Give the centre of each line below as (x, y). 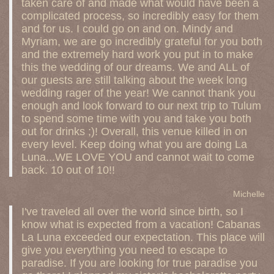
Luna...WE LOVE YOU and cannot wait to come (138, 157)
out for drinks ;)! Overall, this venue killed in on (134, 131)
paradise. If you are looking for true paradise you (139, 263)
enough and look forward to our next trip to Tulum (141, 106)
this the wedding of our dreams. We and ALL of (135, 67)
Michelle (249, 194)
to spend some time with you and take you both (136, 118)
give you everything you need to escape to (124, 250)
